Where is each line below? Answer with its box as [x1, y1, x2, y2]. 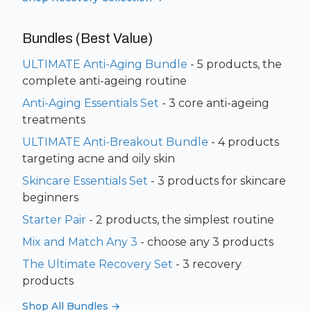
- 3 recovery [176, 258, 242, 271]
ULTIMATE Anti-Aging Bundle [22, 58, 187, 71]
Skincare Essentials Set [22, 174, 148, 187]
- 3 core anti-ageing [162, 96, 269, 110]
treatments [22, 113, 85, 126]
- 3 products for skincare [151, 174, 286, 187]
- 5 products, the [190, 58, 282, 71]
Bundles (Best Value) [22, 31, 153, 46]
